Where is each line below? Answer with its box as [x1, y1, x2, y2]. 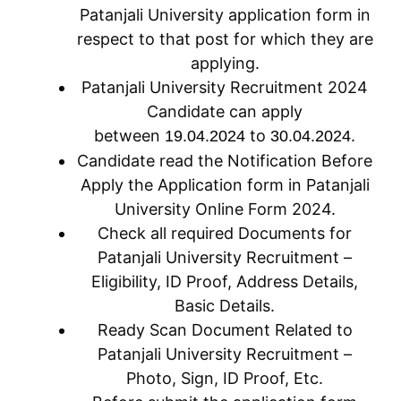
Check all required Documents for [98, 224, 352, 243]
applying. [190, 54, 260, 73]
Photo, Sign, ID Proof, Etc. [126, 369, 323, 388]
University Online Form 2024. [114, 200, 336, 218]
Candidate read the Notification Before [77, 151, 372, 170]
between [94, 126, 165, 145]
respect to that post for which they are [76, 30, 373, 48]
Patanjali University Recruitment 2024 [81, 78, 368, 97]
